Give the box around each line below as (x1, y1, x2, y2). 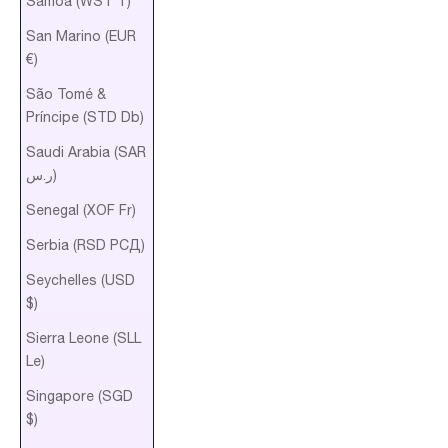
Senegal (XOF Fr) (26, 201, 136, 218)
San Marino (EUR (26, 27, 136, 44)
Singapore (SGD (26, 387, 133, 404)
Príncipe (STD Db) (26, 108, 144, 125)
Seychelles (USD (26, 271, 135, 288)
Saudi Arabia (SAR (26, 143, 146, 160)
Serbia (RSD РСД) (26, 236, 145, 253)
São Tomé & (26, 85, 106, 102)
